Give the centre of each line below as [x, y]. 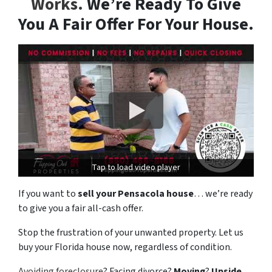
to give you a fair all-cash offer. [81, 209]
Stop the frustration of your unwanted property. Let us [131, 233]
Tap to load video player [136, 168]
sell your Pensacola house [135, 194]
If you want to [47, 194]
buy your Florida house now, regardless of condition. [125, 247]
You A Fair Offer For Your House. [136, 24]
